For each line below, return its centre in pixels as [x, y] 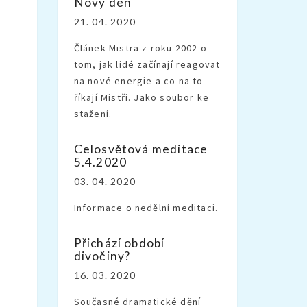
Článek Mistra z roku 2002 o [140, 48]
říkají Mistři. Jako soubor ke [142, 97]
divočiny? [102, 256]
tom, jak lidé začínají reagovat [147, 64]
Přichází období [119, 243]
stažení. [93, 113]
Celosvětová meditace [141, 149]
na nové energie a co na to [138, 81]
